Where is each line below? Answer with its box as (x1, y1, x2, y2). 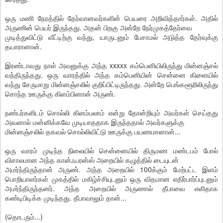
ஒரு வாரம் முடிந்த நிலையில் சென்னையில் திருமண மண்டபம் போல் (5, 145, 218, 155)
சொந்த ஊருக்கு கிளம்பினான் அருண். (5, 89, 115, 99)
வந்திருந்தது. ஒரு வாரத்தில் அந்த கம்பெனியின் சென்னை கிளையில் (5, 70, 218, 80)
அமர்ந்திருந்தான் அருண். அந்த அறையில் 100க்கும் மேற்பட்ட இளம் (5, 164, 218, 174)
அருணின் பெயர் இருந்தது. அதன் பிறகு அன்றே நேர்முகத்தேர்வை (5, 22, 192, 32)
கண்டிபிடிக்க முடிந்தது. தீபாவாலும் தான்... (5, 193, 126, 203)
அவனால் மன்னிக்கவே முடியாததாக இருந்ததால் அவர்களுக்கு (5, 117, 184, 127)
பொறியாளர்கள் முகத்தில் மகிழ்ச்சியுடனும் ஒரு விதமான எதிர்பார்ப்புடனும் (5, 174, 218, 184)
